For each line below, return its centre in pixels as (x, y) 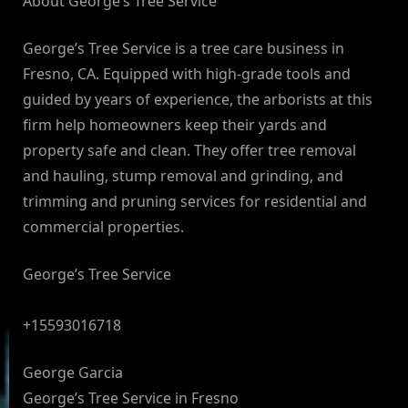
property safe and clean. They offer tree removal (189, 151)
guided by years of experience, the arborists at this (198, 100)
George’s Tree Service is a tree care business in (184, 49)
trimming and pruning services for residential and (195, 202)
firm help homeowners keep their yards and (175, 125)
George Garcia (73, 373)
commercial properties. (103, 227)
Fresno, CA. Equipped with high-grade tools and (187, 74)
